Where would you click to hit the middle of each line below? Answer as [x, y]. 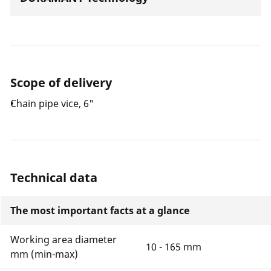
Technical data [54, 178]
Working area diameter [64, 240]
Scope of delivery [61, 83]
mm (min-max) [44, 254]
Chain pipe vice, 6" [52, 103]
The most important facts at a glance [100, 211]
